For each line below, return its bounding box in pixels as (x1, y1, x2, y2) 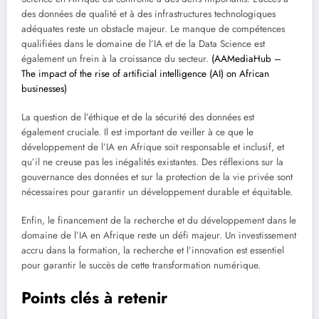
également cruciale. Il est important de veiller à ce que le (21, 125, 253, 140)
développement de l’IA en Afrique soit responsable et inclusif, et (21, 140, 284, 155)
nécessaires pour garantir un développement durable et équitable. (21, 185, 293, 199)
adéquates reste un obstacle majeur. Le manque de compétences (21, 21, 285, 36)
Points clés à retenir (21, 286, 167, 310)
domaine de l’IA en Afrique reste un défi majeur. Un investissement (21, 229, 296, 243)
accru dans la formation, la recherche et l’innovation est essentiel (21, 244, 284, 258)
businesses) (21, 81, 67, 95)
